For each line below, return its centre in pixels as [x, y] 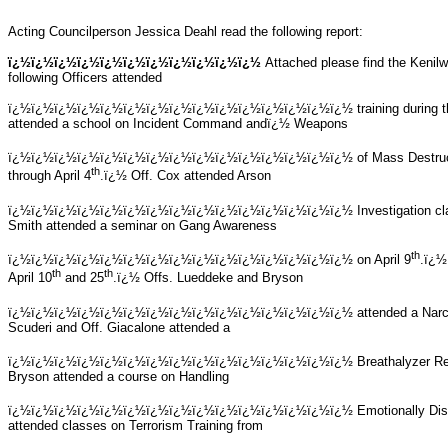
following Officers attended [85, 77]
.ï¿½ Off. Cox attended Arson [185, 176]
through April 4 [49, 176]
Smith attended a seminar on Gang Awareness [142, 225]
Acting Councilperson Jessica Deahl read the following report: [185, 31]
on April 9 [384, 259]
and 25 [82, 278]
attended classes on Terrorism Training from [135, 426]
